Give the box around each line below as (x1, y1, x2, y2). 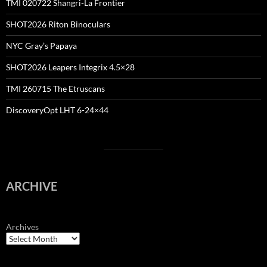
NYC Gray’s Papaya (6, 40, 77, 51)
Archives (6, 221, 39, 232)
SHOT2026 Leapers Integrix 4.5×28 (6, 61, 135, 72)
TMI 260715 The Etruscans (6, 83, 105, 94)
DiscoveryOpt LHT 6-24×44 (6, 104, 108, 115)
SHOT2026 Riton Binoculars (6, 18, 110, 29)
